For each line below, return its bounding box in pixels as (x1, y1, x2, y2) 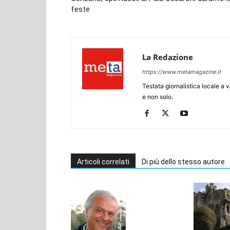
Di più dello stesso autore (142, 158, 225, 166)
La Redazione (142, 52, 193, 62)
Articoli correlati (77, 158, 129, 166)
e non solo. (142, 93, 173, 101)
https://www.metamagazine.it (142, 68, 221, 75)
